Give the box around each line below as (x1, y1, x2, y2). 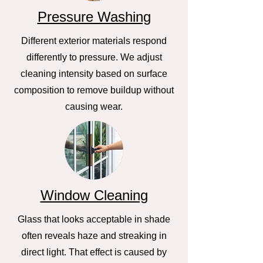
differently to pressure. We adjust (26, 52, 162, 62)
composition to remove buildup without (14, 85, 174, 95)
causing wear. (65, 102, 123, 112)
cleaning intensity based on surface (21, 69, 167, 79)
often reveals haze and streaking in (21, 231, 167, 241)
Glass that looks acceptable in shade (18, 214, 170, 224)
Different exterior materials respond (21, 36, 167, 46)
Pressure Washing (37, 9, 151, 25)
